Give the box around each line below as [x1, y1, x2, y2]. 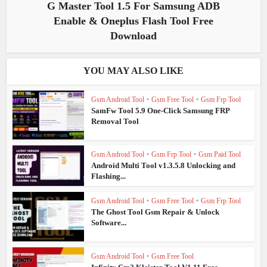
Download [110, 29, 157, 42]
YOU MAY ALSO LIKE [83, 65, 184, 76]
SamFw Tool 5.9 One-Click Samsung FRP [91, 105, 230, 115]
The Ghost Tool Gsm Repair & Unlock [91, 207, 220, 216]
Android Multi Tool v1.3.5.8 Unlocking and [91, 161, 236, 170]
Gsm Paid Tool [198, 150, 241, 159]
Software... [91, 218, 127, 227]
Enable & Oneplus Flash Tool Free [54, 14, 213, 27]
